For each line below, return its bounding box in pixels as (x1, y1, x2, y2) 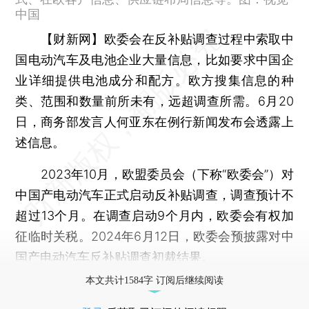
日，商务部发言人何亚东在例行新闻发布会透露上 (15, 114, 294, 129)
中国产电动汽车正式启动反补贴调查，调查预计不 (15, 187, 294, 202)
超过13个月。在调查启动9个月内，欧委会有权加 (15, 208, 294, 223)
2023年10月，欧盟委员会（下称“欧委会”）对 (15, 166, 294, 181)
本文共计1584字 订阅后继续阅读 (86, 275, 223, 286)
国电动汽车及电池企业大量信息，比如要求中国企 (15, 52, 294, 67)
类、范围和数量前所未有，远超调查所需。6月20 (15, 93, 294, 108)
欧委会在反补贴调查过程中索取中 (103, 31, 294, 46)
